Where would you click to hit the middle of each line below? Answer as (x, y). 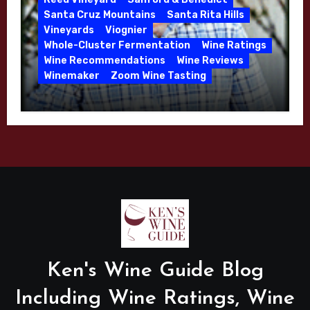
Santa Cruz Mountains (99, 15)
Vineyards (69, 30)
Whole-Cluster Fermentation (117, 45)
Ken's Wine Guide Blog (155, 271)
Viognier (126, 30)
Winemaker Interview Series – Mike (142, 101)
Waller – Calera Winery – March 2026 (150, 116)
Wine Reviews (210, 60)
